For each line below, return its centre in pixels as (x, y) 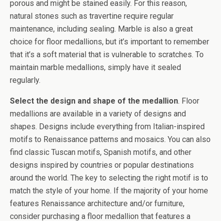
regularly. (25, 80)
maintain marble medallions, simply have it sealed (95, 67)
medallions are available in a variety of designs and (98, 114)
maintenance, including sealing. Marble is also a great (101, 29)
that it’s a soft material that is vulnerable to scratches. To (107, 55)
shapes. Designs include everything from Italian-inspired (107, 127)
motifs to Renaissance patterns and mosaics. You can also (110, 139)
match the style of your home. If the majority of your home (109, 191)
